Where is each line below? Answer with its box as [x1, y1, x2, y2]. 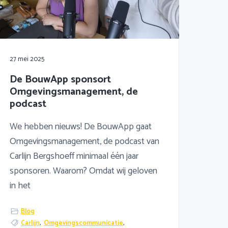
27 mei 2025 [9, 53, 44, 65]
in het [9, 178, 31, 193]
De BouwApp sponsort [9, 71, 111, 88]
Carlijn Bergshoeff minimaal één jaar [9, 148, 138, 164]
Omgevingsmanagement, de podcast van [9, 133, 159, 149]
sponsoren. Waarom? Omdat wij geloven [9, 163, 157, 179]
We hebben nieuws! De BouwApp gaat [9, 119, 152, 134]
